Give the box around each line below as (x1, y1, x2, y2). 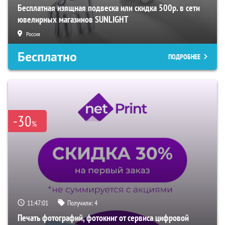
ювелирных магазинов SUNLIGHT (18, 13, 129, 25)
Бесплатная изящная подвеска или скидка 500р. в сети (18, 2, 200, 14)
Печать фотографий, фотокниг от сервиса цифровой (18, 211, 189, 223)
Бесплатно (18, 48, 77, 65)
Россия (26, 30, 40, 38)
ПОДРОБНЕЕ (168, 52, 200, 61)
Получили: (67, 198, 94, 207)
